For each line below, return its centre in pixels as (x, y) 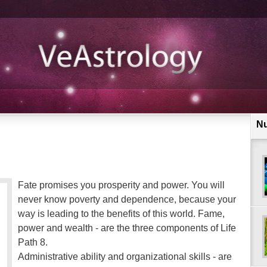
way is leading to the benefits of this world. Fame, (121, 214)
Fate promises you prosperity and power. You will (121, 185)
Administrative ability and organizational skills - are (125, 257)
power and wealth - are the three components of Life (127, 228)
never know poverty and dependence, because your (127, 199)
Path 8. (33, 242)
